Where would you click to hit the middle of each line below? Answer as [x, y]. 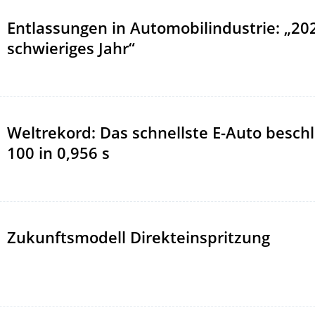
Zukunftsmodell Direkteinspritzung [139, 237]
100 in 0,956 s [58, 152]
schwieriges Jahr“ [71, 47]
